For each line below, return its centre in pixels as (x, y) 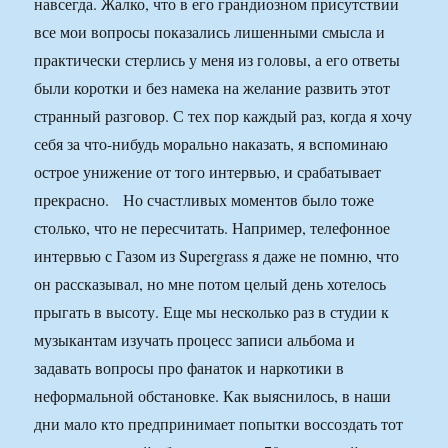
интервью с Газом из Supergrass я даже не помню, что (217, 256)
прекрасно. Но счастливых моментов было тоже (204, 200)
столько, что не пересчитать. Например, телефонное (212, 228)
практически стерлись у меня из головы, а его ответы (217, 60)
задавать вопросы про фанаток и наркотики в (189, 368)
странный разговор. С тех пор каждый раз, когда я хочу (223, 116)
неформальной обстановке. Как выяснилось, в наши (213, 396)
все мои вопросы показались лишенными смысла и (210, 32)
